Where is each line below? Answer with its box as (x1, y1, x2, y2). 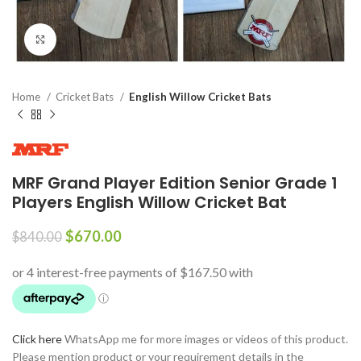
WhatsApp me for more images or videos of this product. (62, 332, 348, 346)
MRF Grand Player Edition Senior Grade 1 (12, 172, 338, 194)
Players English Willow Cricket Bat (12, 191, 287, 214)
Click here (12, 332, 62, 346)
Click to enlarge (56, 33, 137, 46)
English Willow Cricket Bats (129, 90, 272, 103)
